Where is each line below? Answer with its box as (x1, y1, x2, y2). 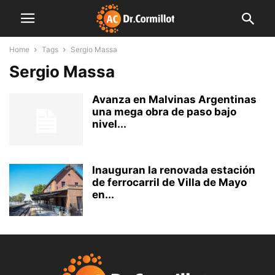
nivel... (92, 118, 126, 130)
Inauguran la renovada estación (92, 164, 255, 176)
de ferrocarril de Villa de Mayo (92, 176, 247, 188)
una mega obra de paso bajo (92, 106, 236, 118)
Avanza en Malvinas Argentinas (92, 93, 257, 106)
